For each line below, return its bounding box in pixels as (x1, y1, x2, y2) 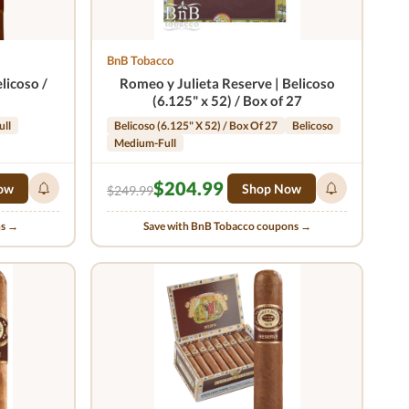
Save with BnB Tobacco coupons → (142, 219, 311, 233)
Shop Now (242, 180, 301, 196)
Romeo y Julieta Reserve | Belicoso (119, 75, 335, 91)
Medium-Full (114, 136, 176, 150)
